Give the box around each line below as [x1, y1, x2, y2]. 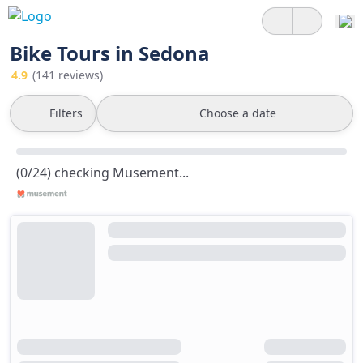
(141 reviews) [32, 67, 103, 83]
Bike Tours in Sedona [10, 40, 210, 66]
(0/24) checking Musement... [16, 164, 189, 181]
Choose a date [199, 105, 276, 121]
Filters [49, 105, 83, 121]
